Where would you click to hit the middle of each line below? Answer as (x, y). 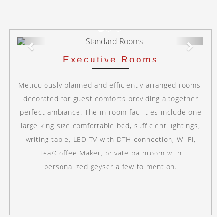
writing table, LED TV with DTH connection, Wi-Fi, (110, 139)
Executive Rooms (110, 59)
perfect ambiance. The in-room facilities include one (110, 112)
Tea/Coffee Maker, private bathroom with (111, 153)
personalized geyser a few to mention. (111, 166)
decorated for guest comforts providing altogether (110, 98)
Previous (50, 42)
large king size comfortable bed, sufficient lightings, (111, 125)
